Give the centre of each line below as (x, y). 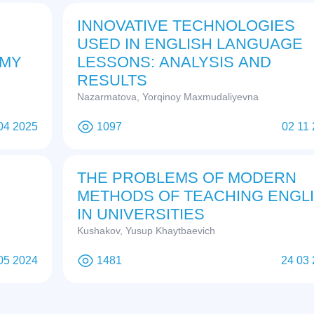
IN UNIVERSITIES (141, 214)
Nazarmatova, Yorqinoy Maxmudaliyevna (168, 97)
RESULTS (112, 81)
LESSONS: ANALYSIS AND (174, 62)
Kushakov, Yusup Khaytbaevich (146, 231)
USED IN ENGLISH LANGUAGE (190, 44)
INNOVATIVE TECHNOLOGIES (186, 26)
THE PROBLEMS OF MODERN (186, 178)
